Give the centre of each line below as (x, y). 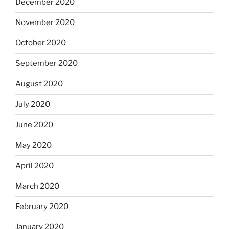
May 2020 (33, 145)
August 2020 (39, 84)
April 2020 (35, 166)
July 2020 (33, 104)
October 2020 (41, 43)
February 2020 (42, 207)
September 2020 (47, 63)
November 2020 (45, 22)
